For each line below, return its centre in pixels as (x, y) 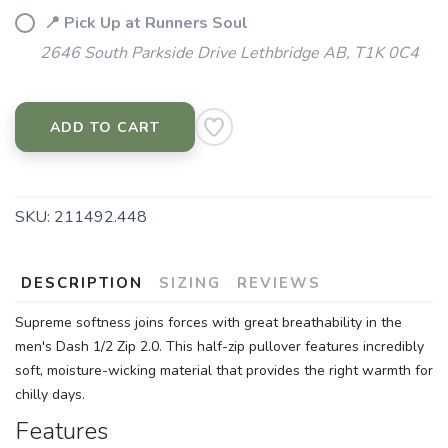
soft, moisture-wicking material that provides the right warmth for (224, 370)
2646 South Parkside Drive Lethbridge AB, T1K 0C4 (229, 53)
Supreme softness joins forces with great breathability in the (208, 322)
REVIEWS (279, 283)
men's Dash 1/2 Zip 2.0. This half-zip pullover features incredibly (219, 346)
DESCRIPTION (82, 283)
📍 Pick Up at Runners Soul (144, 23)
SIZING (190, 283)
